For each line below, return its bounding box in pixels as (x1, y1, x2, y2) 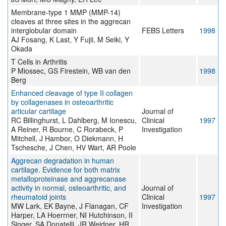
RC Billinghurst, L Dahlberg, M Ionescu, (11, 115, 137, 126)
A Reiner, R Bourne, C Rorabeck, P (11, 124, 123, 135)
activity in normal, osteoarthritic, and (11, 183, 126, 193)
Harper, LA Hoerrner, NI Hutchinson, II (11, 210, 133, 220)
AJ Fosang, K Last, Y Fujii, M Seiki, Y (11, 34, 129, 45)
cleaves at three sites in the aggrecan (11, 16, 131, 27)
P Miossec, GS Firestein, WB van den (11, 66, 131, 76)
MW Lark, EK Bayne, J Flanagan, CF (11, 201, 129, 211)
